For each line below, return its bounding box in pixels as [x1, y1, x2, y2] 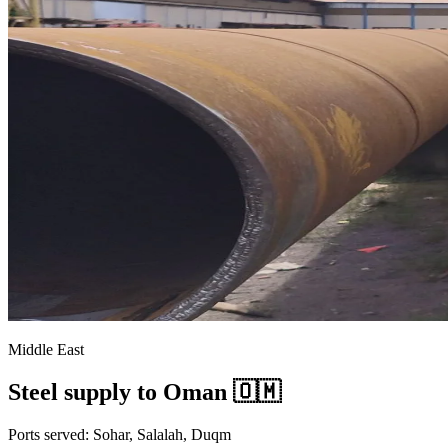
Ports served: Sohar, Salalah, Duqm [8, 425, 231, 443]
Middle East [8, 341, 84, 358]
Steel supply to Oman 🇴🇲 [8, 378, 281, 405]
